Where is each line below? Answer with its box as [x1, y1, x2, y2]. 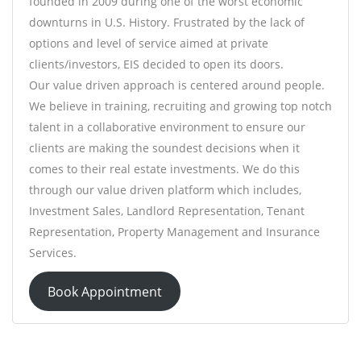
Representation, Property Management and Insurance [29, 224, 320, 240]
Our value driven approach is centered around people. [29, 77, 325, 93]
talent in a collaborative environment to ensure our [29, 119, 305, 135]
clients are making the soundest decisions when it [29, 140, 300, 156]
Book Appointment [47, 282, 162, 301]
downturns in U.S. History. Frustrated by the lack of [29, 15, 305, 31]
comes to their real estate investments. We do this [29, 161, 300, 177]
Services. [29, 245, 77, 261]
